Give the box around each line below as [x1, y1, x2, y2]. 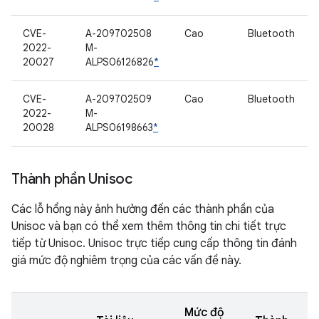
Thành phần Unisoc [11, 170, 132, 188]
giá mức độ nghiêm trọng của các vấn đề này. [11, 253, 241, 268]
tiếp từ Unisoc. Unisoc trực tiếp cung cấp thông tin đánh [11, 236, 297, 251]
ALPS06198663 [85, 121, 153, 134]
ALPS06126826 [85, 56, 154, 68]
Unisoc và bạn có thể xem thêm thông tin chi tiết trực [11, 219, 286, 234]
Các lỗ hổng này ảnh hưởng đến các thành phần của [11, 202, 274, 216]
